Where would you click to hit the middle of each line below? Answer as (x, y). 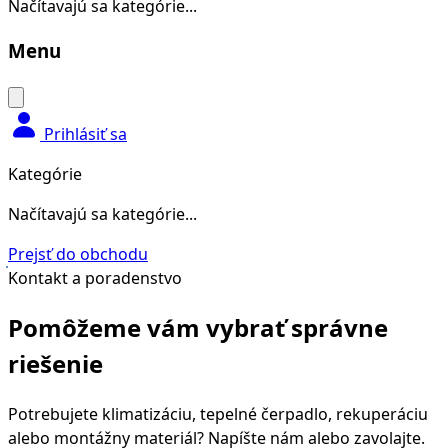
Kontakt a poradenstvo (95, 277)
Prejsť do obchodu (78, 253)
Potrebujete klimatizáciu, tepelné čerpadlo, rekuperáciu (218, 413)
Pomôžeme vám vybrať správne (198, 327)
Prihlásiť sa (85, 133)
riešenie (55, 363)
